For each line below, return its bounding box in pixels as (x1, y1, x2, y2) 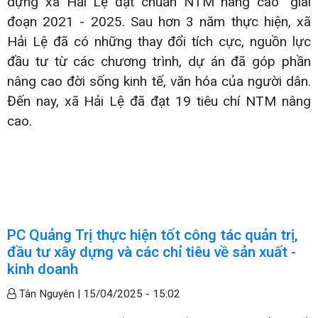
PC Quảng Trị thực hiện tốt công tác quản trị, (7, 226, 298, 243)
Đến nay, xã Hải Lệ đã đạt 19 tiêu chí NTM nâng (7, 92, 311, 109)
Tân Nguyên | (16, 287, 83, 300)
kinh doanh (7, 260, 78, 278)
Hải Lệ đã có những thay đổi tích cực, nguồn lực (7, 33, 311, 50)
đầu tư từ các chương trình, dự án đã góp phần (7, 53, 311, 70)
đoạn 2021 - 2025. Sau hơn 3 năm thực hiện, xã (7, 13, 311, 30)
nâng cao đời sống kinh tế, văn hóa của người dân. (7, 72, 311, 89)
